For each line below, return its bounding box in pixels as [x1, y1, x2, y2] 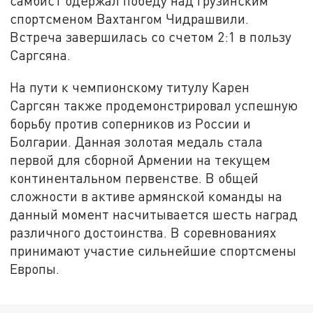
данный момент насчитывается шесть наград [10, 205, 298, 222]
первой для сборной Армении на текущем [10, 151, 271, 168]
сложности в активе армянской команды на [10, 187, 283, 204]
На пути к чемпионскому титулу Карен [10, 78, 250, 95]
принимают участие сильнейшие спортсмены [10, 242, 297, 259]
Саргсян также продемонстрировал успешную [10, 96, 298, 113]
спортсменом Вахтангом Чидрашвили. [10, 10, 249, 27]
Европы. [10, 260, 60, 277]
